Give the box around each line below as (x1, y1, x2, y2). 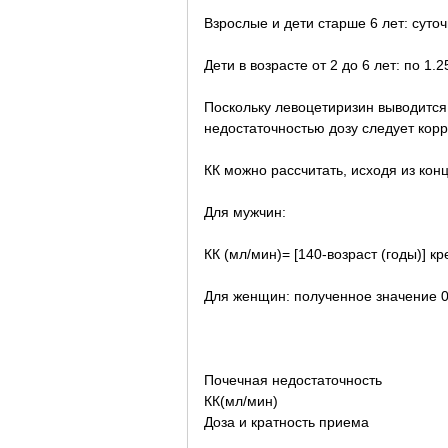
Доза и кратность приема (204, 413, 369, 430)
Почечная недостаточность (204, 371, 382, 388)
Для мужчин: (204, 203, 286, 220)
